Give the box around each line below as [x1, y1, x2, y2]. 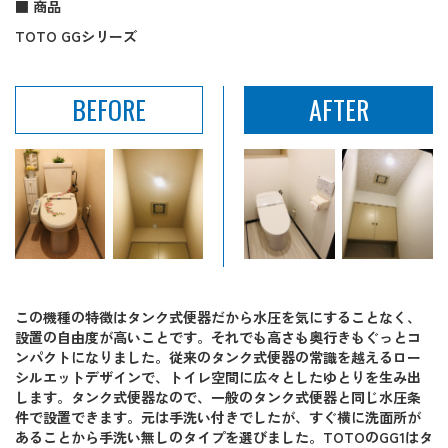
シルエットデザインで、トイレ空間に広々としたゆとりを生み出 [15, 366, 421, 387]
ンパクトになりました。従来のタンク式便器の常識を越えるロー [15, 346, 421, 367]
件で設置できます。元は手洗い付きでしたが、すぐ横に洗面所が [15, 406, 421, 427]
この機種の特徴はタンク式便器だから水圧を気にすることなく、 [15, 306, 421, 327]
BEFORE [72, 90, 146, 130]
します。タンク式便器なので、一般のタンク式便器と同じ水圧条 [15, 386, 421, 407]
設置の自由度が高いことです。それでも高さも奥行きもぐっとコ [15, 326, 421, 347]
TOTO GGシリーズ [15, 26, 137, 47]
